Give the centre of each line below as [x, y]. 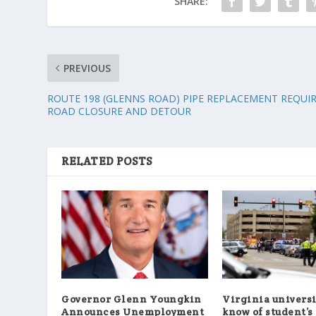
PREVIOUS [87, 68]
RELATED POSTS [107, 162]
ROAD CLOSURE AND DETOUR [120, 111]
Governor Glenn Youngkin [132, 299]
